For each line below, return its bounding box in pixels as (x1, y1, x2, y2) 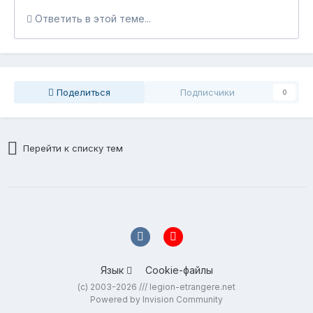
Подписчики (180, 87, 235, 99)
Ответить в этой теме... (32, 13, 151, 25)
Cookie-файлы (145, 263, 213, 276)
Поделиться (53, 87, 110, 99)
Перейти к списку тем (23, 143, 124, 154)
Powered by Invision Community (90, 293, 223, 305)
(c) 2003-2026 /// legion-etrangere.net (78, 281, 235, 292)
